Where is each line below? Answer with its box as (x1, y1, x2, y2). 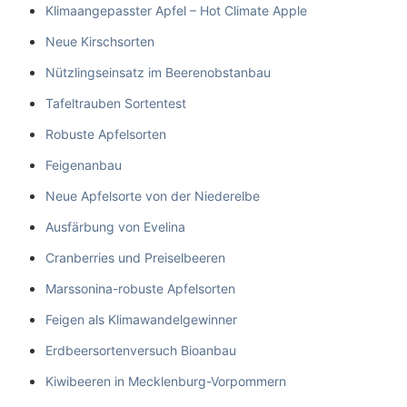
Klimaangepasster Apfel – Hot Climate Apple (45, 2, 307, 18)
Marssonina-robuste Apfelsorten (45, 280, 235, 296)
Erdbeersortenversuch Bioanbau (45, 342, 236, 358)
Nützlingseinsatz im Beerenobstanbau (45, 64, 271, 80)
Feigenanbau (45, 156, 122, 173)
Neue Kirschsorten (45, 33, 154, 49)
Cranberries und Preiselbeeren (45, 249, 225, 265)
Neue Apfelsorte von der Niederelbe (45, 187, 260, 203)
